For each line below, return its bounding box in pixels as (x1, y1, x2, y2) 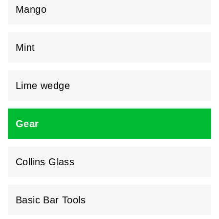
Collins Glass (16, 156, 75, 167)
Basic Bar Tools (16, 194, 86, 205)
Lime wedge (16, 80, 70, 91)
